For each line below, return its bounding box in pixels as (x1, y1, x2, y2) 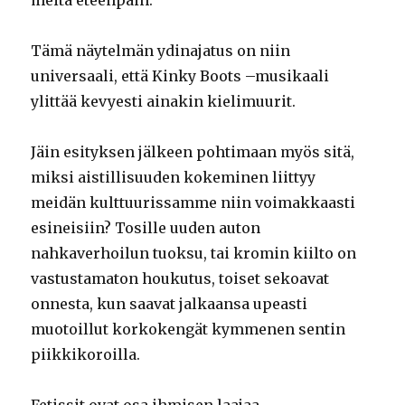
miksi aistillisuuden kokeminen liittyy (31, 167, 316, 186)
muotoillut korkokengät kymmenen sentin (31, 319, 346, 338)
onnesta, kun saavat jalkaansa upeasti (31, 294, 308, 313)
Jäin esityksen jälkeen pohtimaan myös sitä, (31, 142, 355, 161)
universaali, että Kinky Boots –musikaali (31, 66, 330, 85)
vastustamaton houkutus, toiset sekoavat (31, 268, 330, 287)
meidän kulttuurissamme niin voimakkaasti (31, 193, 356, 212)
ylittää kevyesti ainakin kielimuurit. (31, 91, 297, 110)
